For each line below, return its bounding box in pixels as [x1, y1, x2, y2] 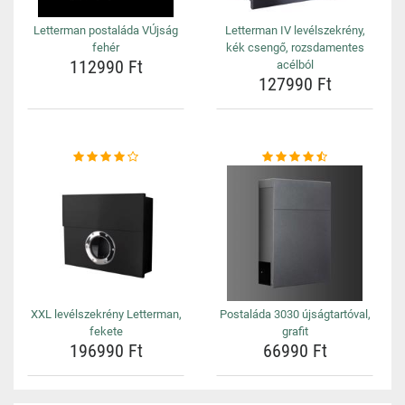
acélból [276, 58, 314, 71]
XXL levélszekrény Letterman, [30, 307, 182, 321]
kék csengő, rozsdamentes [225, 41, 364, 54]
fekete [89, 325, 123, 338]
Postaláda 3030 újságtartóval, [219, 307, 371, 321]
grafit [281, 325, 308, 338]
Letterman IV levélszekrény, [224, 24, 365, 37]
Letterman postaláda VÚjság [33, 24, 178, 37]
